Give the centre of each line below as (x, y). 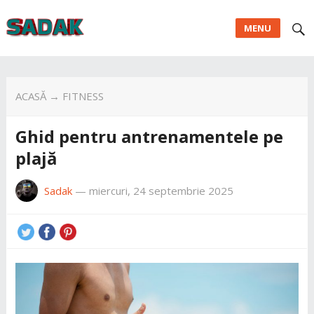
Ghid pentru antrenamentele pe (149, 136)
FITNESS (83, 96)
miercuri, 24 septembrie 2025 (161, 190)
